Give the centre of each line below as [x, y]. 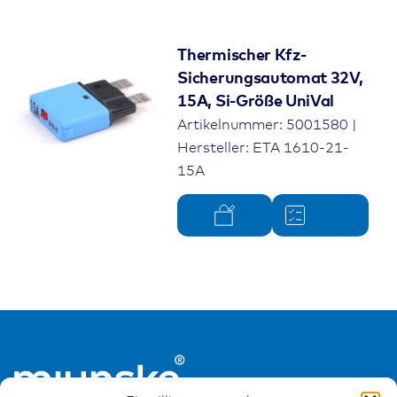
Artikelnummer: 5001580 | [268, 125]
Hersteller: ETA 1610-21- [264, 148]
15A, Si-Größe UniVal [256, 101]
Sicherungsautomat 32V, [270, 78]
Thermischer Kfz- [242, 55]
